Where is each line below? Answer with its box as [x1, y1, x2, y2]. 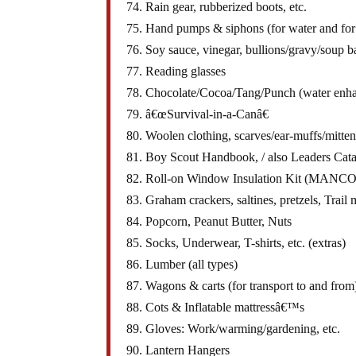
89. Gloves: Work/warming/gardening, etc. [126, 322, 341, 336]
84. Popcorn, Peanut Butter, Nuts [126, 215, 292, 229]
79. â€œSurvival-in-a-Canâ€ [126, 107, 269, 122]
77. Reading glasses [126, 64, 226, 79]
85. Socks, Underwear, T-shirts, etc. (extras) [126, 236, 346, 250]
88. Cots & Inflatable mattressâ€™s [126, 300, 305, 315]
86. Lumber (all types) [126, 257, 238, 272]
